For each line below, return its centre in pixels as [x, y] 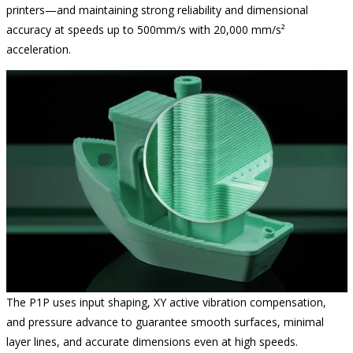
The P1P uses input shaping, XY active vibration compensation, [166, 303]
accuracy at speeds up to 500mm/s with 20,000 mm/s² [145, 29]
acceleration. [38, 49]
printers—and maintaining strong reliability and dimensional [157, 9]
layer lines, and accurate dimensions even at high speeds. [152, 342]
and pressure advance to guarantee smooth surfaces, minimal [165, 322]
